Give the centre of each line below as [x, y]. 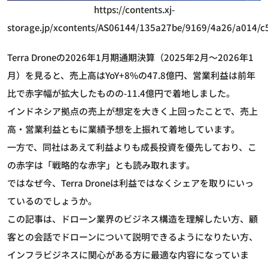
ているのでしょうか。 [52, 201]
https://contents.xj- [134, 10]
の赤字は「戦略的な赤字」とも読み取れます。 [101, 165]
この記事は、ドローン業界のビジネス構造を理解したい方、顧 [133, 219]
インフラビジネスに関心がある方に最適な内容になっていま [128, 255]
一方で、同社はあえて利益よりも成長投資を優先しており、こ [132, 147]
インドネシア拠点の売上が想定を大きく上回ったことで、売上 [133, 111]
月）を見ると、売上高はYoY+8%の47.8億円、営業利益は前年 [131, 75]
